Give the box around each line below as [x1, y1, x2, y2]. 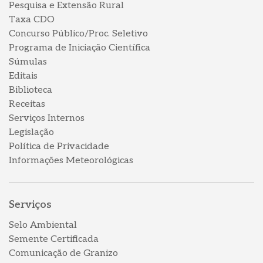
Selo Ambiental [9, 220, 77, 231]
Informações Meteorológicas [9, 155, 133, 167]
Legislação [9, 127, 54, 139]
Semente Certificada [9, 234, 99, 245]
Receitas [9, 99, 45, 110]
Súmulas [9, 56, 47, 68]
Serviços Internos [9, 113, 85, 124]
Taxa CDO [9, 14, 55, 26]
